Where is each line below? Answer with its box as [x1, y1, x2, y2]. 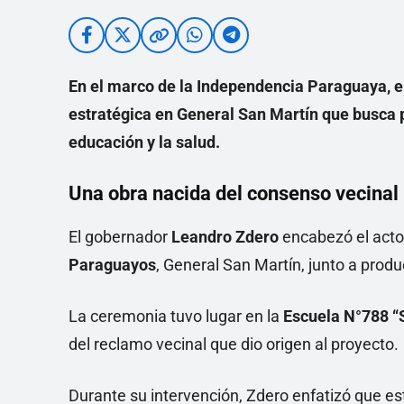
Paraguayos [69, 255, 156, 274]
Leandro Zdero [171, 227, 279, 246]
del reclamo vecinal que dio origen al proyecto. [69, 335, 399, 353]
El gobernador [69, 227, 171, 246]
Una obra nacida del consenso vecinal [69, 182, 399, 205]
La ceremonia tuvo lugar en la [69, 307, 283, 326]
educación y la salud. [69, 133, 220, 151]
